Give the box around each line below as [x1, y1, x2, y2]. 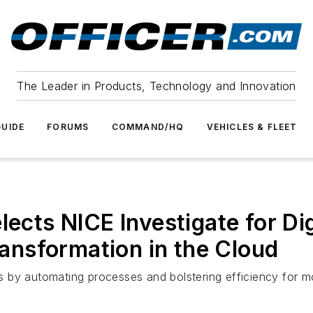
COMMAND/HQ [111, 122, 184, 132]
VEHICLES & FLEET [206, 122, 298, 132]
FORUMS [47, 122, 89, 132]
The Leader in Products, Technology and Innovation [17, 79, 296, 93]
